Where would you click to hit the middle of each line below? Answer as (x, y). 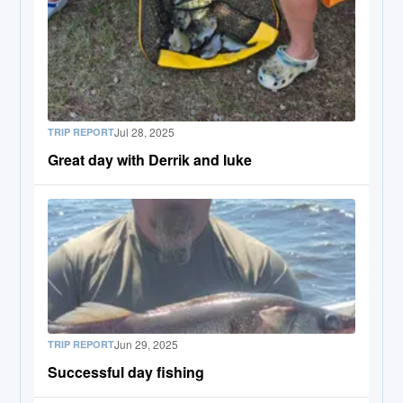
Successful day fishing (126, 372)
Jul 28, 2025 (145, 131)
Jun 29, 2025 (147, 344)
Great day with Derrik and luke (150, 159)
